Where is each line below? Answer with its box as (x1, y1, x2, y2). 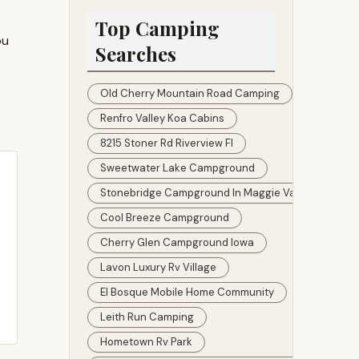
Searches (95, 41, 176, 67)
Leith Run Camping (100, 310, 194, 324)
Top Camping (95, 15, 220, 41)
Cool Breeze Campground (100, 211, 229, 224)
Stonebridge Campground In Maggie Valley (100, 186, 313, 200)
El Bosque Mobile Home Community (100, 285, 274, 299)
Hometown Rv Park (100, 335, 192, 349)
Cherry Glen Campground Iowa (100, 236, 254, 249)
